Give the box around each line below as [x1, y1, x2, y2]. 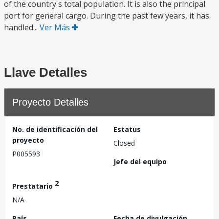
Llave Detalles [4, 65, 87, 80]
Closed [113, 138, 135, 148]
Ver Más [40, 22, 72, 33]
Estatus [113, 125, 141, 134]
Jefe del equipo [113, 157, 167, 166]
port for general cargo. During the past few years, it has [4, 10, 209, 21]
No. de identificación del [12, 125, 98, 134]
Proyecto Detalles [12, 97, 88, 108]
